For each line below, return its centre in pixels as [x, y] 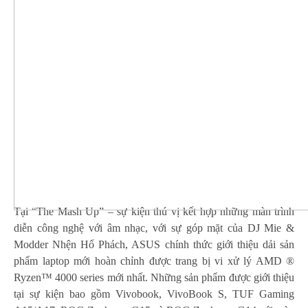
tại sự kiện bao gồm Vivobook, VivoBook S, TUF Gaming [154, 294]
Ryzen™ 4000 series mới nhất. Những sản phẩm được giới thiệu [154, 277]
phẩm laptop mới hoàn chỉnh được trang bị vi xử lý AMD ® [154, 261]
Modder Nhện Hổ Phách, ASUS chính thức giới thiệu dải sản [154, 244]
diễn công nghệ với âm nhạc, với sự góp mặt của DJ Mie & [154, 228]
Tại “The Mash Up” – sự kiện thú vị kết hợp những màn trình [154, 211]
